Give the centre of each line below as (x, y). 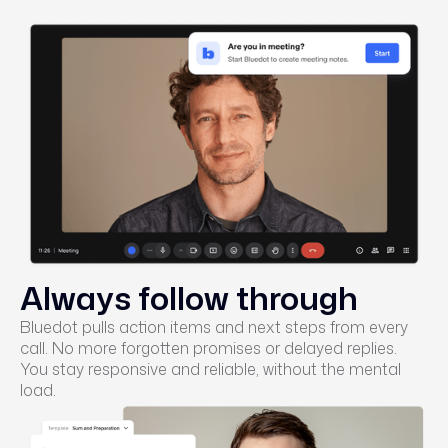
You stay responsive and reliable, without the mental (210, 369)
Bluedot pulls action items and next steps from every (214, 327)
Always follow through (189, 298)
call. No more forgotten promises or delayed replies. (208, 348)
